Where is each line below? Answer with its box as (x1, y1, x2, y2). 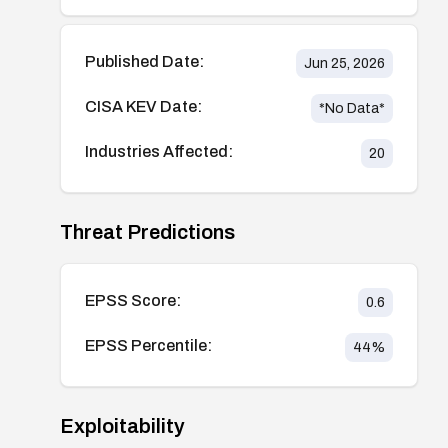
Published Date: (85, 52, 204, 70)
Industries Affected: (85, 142, 233, 160)
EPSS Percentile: (85, 336, 212, 354)
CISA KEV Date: (85, 97, 202, 115)
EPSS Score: (85, 291, 181, 309)
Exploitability (60, 414, 185, 437)
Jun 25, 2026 (303, 55, 385, 71)
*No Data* (318, 100, 385, 116)
